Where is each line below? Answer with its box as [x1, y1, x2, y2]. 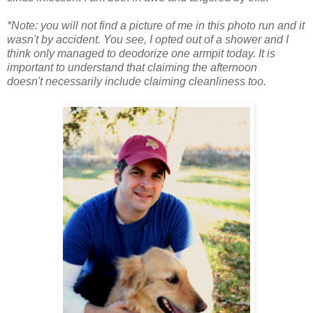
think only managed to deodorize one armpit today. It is [7, 48, 275, 60]
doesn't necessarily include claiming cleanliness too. [7, 75, 266, 88]
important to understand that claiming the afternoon [7, 61, 257, 74]
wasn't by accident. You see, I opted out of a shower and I [7, 34, 289, 46]
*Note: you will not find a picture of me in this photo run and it [7, 20, 305, 32]
